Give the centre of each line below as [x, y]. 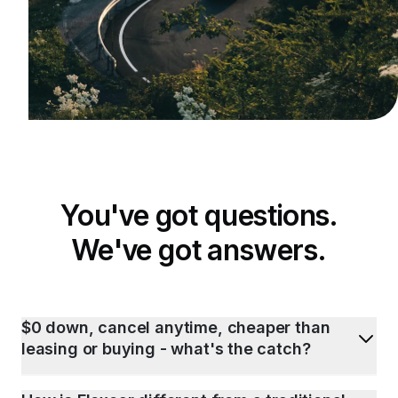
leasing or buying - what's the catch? [166, 349]
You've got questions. [199, 216]
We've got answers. [199, 251]
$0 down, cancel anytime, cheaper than [176, 328]
